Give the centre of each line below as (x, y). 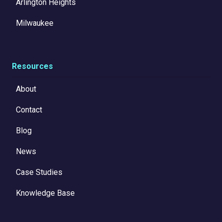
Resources (32, 66)
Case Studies (39, 172)
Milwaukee (36, 23)
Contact (29, 110)
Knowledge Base (45, 193)
